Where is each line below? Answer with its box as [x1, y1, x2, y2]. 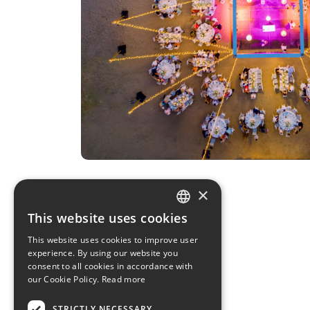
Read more [101, 273, 146, 285]
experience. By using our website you [28, 247, 178, 259]
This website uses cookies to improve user [28, 234, 199, 246]
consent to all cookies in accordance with [28, 260, 193, 272]
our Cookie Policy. [28, 273, 100, 285]
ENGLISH [170, 256, 211, 266]
